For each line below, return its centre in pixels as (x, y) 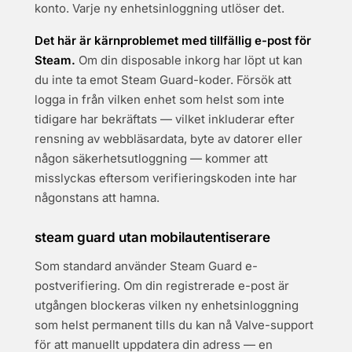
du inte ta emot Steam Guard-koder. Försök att (163, 80)
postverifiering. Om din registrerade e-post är (162, 286)
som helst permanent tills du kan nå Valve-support (174, 325)
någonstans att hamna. (97, 198)
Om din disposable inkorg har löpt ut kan (189, 60)
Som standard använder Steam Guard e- (146, 266)
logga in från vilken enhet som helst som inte (159, 99)
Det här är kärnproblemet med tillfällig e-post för (173, 40)
